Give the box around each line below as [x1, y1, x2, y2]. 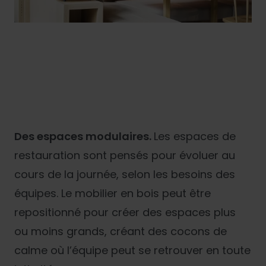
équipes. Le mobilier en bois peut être [14, 185, 211, 201]
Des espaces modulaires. [14, 128, 154, 144]
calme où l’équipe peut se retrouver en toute [14, 242, 251, 258]
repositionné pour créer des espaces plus [14, 204, 236, 220]
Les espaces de [154, 128, 236, 144]
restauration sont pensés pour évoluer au [14, 147, 235, 163]
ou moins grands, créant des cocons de [14, 223, 227, 239]
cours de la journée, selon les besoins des [14, 166, 235, 182]
